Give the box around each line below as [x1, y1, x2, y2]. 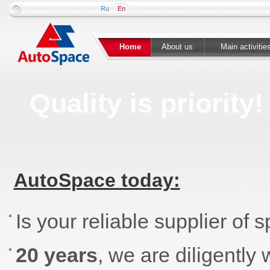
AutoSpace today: [13, 169, 180, 191]
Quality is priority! [29, 88, 263, 119]
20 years [15, 243, 98, 266]
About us [161, 42, 193, 51]
